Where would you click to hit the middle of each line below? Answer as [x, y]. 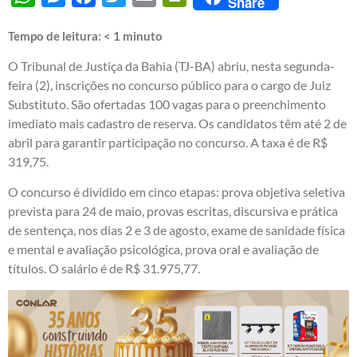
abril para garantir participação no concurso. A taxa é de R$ [168, 142]
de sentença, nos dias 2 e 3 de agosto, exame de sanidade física [177, 230]
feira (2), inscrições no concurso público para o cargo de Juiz [169, 84]
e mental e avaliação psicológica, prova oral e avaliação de [163, 249]
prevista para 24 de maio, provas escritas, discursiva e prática [173, 211]
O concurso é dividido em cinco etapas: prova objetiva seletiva [177, 192]
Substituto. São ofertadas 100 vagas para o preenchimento [167, 104]
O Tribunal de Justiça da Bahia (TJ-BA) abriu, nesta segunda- [171, 65]
